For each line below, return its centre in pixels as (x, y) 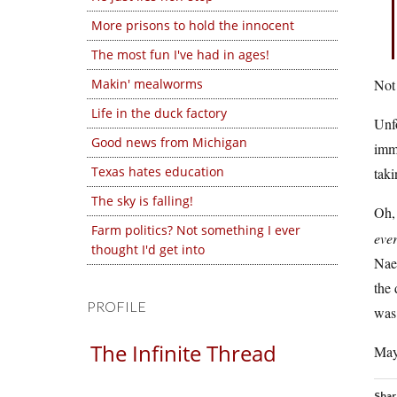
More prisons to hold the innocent (193, 25)
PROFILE (117, 306)
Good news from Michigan (169, 142)
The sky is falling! (142, 201)
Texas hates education (158, 171)
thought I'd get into (148, 249)
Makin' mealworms (147, 84)
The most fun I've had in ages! (180, 54)
